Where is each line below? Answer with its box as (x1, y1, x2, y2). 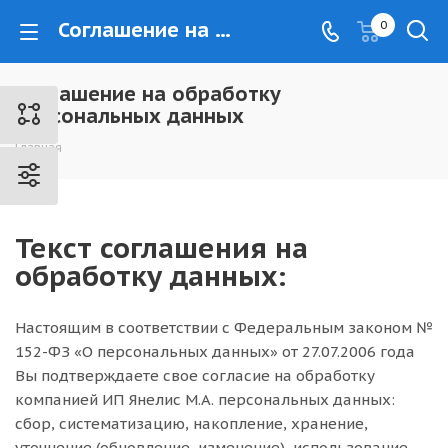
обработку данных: (15, 258, 294, 294)
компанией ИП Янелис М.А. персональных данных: (15, 390, 395, 409)
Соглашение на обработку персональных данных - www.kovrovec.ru (215, 17, 231, 43)
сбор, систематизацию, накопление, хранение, (15, 414, 368, 433)
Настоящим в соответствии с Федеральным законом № (15, 318, 433, 337)
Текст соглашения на (15, 230, 308, 266)
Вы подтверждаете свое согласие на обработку (15, 366, 375, 385)
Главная (15, 140, 62, 155)
